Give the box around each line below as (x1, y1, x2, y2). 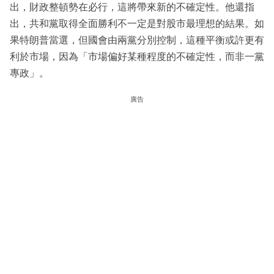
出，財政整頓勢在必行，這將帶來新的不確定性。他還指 (10, 2, 254, 13)
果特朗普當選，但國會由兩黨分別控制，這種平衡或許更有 (10, 35, 264, 46)
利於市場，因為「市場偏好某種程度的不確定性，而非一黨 (10, 51, 264, 62)
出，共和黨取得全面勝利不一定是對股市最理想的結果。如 (10, 18, 264, 29)
